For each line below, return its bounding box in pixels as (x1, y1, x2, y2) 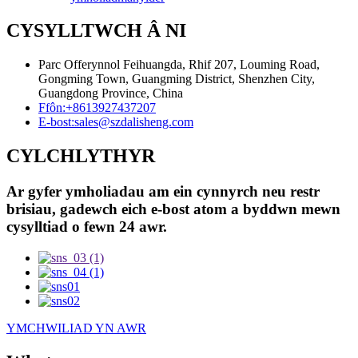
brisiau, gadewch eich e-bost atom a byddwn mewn (6, 201, 340, 218)
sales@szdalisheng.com (74, 115, 193, 129)
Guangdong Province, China (38, 86, 183, 101)
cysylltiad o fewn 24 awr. (6, 218, 167, 236)
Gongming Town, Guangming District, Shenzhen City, (38, 72, 315, 86)
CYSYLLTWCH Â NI (6, 20, 186, 42)
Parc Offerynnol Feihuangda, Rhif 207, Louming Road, (38, 58, 320, 72)
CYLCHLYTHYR (6, 145, 155, 167)
